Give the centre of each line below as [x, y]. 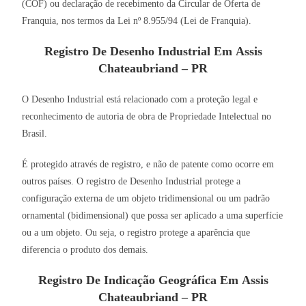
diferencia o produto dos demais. [85, 250]
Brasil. [35, 134]
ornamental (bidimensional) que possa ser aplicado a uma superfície [153, 216]
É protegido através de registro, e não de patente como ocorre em [148, 165]
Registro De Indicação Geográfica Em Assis [153, 280]
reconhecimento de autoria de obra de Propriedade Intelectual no [147, 117]
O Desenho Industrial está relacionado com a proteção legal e [140, 100]
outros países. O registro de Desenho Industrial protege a [131, 182]
